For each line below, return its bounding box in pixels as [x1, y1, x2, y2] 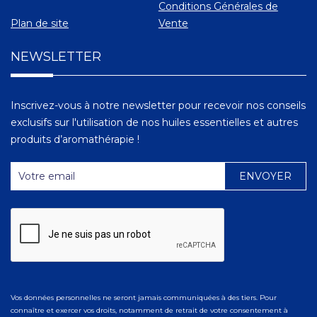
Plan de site [11, 17, 69, 30]
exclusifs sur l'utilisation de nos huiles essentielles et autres [11, 116, 298, 129]
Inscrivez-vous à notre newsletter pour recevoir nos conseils [11, 99, 306, 113]
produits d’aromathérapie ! [11, 133, 139, 146]
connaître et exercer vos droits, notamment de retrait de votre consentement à [11, 306, 288, 316]
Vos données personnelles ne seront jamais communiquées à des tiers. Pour [11, 293, 277, 303]
